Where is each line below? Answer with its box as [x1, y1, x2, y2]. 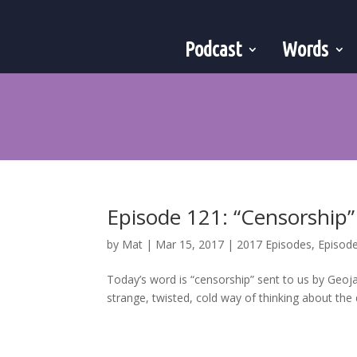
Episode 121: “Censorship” [107, 202, 355, 231]
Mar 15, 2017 [155, 236, 225, 252]
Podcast [185, 38, 242, 61]
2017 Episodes [237, 236, 312, 252]
